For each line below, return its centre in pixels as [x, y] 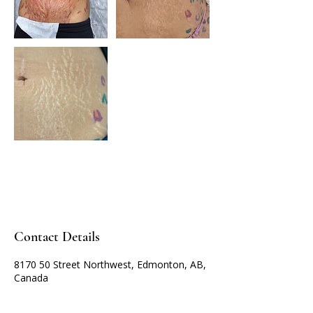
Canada [31, 278]
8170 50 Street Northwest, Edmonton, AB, [110, 265]
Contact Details [57, 237]
